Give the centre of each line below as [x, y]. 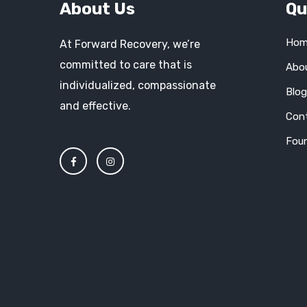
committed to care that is [126, 65]
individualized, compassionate [138, 85]
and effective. [95, 106]
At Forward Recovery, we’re [130, 44]
